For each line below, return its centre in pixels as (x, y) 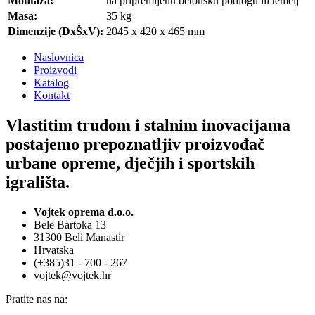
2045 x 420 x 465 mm (155, 32)
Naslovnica (59, 58)
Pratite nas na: (37, 299)
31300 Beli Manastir (79, 237)
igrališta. (38, 182)
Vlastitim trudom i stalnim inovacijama (148, 126)
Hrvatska (54, 250)
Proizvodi (55, 70)
